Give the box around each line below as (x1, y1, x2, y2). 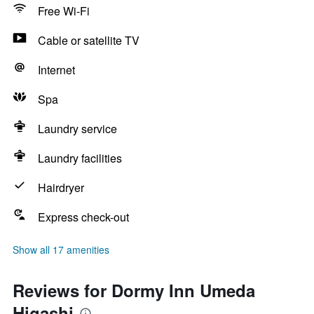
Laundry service (38, 121, 117, 137)
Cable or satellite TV (38, 32, 139, 48)
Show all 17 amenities (13, 243, 109, 257)
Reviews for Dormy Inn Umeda (13, 278, 255, 302)
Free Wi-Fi (38, 3, 90, 19)
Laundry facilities (38, 150, 122, 166)
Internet (38, 62, 75, 78)
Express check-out (38, 209, 129, 225)
